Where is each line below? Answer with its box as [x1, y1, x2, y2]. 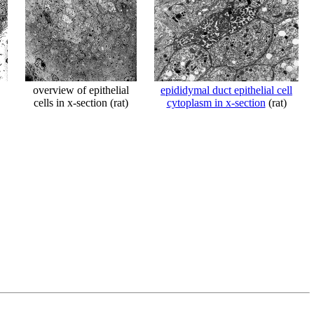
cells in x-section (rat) [33, 97, 128, 109]
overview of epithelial [32, 84, 129, 96]
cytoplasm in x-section [166, 97, 266, 109]
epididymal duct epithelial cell [161, 84, 292, 96]
